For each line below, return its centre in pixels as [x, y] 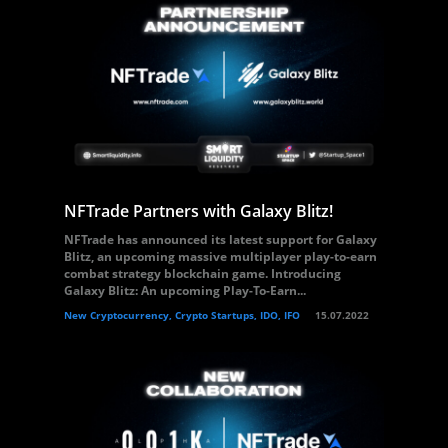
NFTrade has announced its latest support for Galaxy [220, 239]
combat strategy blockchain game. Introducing [202, 273]
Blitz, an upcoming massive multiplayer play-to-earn [220, 256]
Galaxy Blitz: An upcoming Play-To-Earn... [185, 290]
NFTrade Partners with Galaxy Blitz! [198, 211]
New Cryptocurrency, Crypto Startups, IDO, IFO [182, 315]
